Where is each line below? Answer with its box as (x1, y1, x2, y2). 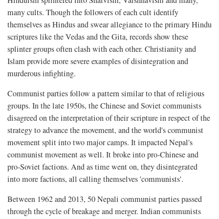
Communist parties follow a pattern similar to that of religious (7, 88, 204, 99)
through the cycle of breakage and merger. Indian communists (7, 205, 201, 217)
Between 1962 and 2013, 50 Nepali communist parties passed (7, 193, 202, 204)
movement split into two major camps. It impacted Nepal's (7, 136, 193, 148)
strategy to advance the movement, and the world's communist (7, 124, 203, 135)
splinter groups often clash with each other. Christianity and (7, 43, 196, 54)
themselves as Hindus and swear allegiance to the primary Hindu (7, 19, 212, 30)
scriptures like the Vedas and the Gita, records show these (7, 31, 188, 42)
